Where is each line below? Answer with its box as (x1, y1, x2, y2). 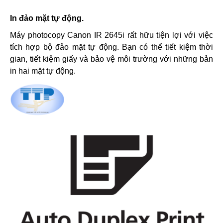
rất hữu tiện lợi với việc (124, 31, 214, 39)
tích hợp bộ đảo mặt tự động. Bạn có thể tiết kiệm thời (10, 43, 213, 51)
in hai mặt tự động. (10, 67, 76, 75)
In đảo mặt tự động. (10, 14, 84, 22)
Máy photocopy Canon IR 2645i (10, 31, 125, 39)
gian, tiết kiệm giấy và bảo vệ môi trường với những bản (10, 55, 213, 63)
